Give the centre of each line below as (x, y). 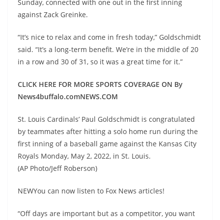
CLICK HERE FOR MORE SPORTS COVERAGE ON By (100, 84)
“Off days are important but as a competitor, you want (106, 213)
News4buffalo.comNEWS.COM (68, 96)
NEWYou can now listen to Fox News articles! (91, 191)
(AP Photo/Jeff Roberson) (57, 168)
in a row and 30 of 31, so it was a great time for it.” (100, 62)
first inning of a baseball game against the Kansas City (107, 144)
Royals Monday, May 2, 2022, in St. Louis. (84, 156)
